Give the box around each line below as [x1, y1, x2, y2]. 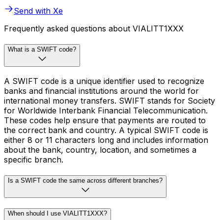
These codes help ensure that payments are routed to [4, 115, 206, 125]
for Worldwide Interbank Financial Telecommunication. [4, 105, 208, 115]
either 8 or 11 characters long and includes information [4, 135, 208, 145]
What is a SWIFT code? [8, 46, 76, 54]
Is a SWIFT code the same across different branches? [8, 176, 163, 184]
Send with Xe [14, 6, 63, 16]
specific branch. [4, 154, 63, 165]
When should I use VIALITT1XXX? [8, 210, 107, 218]
